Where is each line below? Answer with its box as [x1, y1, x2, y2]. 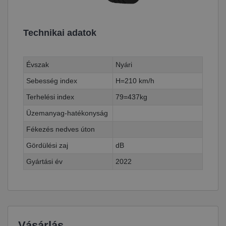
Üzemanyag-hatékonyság [26, 108, 108, 117]
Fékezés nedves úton [26, 125, 95, 133]
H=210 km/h [116, 76, 154, 85]
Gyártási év [26, 157, 63, 165]
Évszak [26, 60, 49, 69]
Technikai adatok [23, 27, 96, 38]
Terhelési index [26, 92, 74, 101]
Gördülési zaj [26, 141, 68, 149]
